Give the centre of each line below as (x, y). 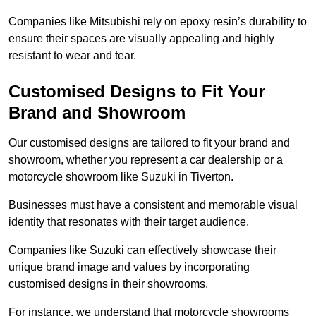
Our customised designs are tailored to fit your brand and (149, 143)
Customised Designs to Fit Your (137, 92)
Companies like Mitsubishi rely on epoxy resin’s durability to (158, 22)
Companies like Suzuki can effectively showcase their (142, 250)
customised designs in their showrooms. (108, 284)
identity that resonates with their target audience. (130, 222)
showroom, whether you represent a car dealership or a (146, 160)
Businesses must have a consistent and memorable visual (153, 205)
